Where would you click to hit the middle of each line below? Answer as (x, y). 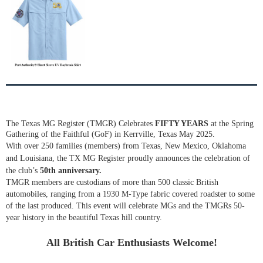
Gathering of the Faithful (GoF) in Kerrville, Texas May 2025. (110, 134)
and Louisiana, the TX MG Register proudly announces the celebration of (128, 159)
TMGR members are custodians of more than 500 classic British (112, 183)
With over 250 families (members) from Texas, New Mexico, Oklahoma (126, 146)
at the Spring (231, 124)
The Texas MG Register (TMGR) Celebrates (80, 124)
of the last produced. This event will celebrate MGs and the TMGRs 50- (125, 206)
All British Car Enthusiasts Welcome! (131, 243)
